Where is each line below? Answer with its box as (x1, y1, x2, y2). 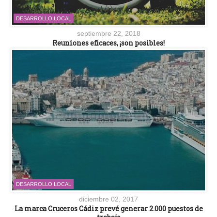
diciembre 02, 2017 (79, 195, 138, 203)
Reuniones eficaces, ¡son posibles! (52, 38, 165, 47)
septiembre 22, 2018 (77, 29, 140, 37)
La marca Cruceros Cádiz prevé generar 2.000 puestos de (14, 204, 203, 214)
